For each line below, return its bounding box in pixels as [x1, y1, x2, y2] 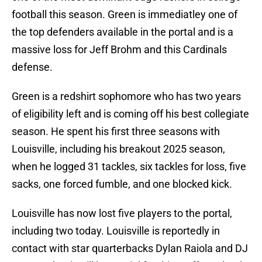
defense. [12, 61, 53, 74]
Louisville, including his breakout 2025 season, [12, 143, 225, 156]
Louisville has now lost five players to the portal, [12, 207, 232, 220]
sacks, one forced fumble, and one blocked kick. [12, 178, 232, 191]
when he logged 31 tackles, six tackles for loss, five [12, 160, 246, 173]
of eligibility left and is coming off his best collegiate [12, 108, 249, 120]
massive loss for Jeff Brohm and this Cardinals [12, 43, 227, 56]
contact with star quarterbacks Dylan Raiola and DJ [12, 242, 248, 255]
